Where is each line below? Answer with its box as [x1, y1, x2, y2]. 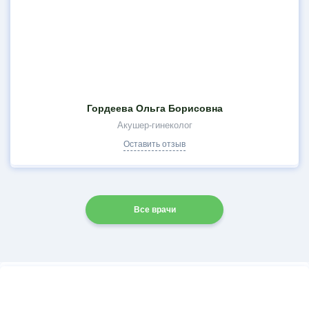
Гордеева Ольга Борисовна [86, 103, 223, 114]
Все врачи [133, 204, 176, 215]
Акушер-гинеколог [117, 120, 192, 130]
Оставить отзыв [123, 139, 186, 149]
